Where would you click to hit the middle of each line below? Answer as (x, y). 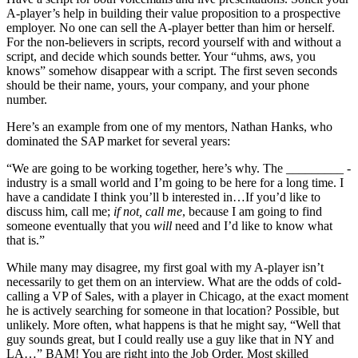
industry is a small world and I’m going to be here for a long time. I (175, 183)
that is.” (26, 241)
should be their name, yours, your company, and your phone (158, 86)
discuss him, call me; (60, 212)
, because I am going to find (252, 212)
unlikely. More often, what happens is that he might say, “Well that (173, 325)
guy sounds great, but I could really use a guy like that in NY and (170, 340)
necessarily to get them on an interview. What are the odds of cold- (174, 282)
